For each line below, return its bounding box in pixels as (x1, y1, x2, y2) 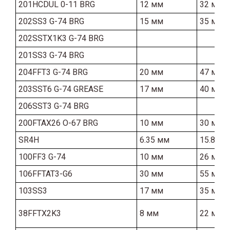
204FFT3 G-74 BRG (18, 67, 88, 77)
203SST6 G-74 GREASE (18, 84, 103, 94)
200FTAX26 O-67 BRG (18, 118, 98, 128)
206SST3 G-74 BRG (18, 101, 89, 111)
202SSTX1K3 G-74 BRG (18, 33, 104, 43)
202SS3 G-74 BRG (18, 16, 84, 26)
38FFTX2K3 (18, 208, 61, 218)
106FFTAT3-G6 (18, 168, 72, 179)
